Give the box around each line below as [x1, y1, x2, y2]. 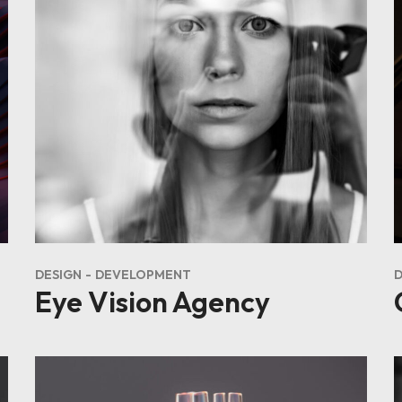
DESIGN [35, 267, 82, 283]
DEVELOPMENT [95, 267, 191, 283]
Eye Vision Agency [35, 284, 270, 319]
